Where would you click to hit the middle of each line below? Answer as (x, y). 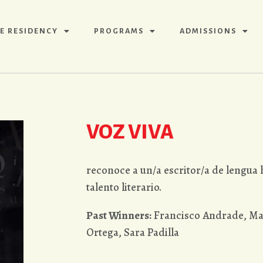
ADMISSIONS (208, 31)
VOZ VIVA (130, 132)
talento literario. (124, 187)
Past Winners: (119, 215)
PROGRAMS (119, 31)
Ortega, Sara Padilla (133, 232)
